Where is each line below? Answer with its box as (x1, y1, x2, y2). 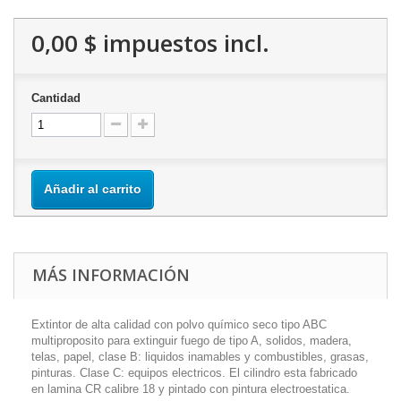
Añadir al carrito (44, 182, 141, 196)
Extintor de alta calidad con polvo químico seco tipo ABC (31, 318, 327, 331)
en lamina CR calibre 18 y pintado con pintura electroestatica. (31, 382, 350, 396)
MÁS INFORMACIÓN (32, 264, 190, 286)
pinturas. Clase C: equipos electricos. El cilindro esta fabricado (31, 366, 357, 380)
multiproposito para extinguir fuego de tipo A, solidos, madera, (31, 334, 352, 347)
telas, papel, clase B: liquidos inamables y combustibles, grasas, (31, 350, 369, 363)
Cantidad (31, 91, 81, 105)
